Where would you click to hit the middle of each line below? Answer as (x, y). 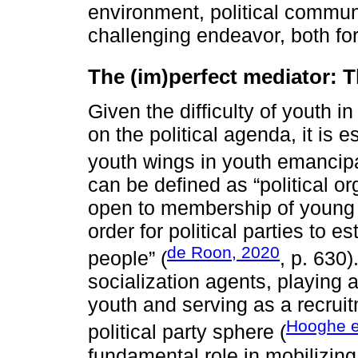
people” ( (127, 259)
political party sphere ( (187, 332)
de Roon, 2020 (223, 253)
